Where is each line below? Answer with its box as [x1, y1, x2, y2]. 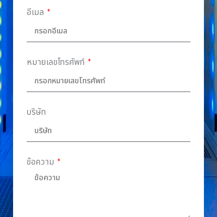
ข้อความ [26, 156, 56, 167]
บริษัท [26, 107, 46, 117]
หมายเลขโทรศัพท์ [26, 57, 86, 67]
